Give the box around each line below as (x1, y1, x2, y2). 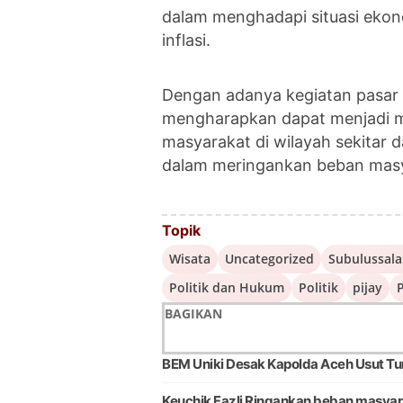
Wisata (169, 249, 210, 267)
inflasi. (162, 30, 210, 49)
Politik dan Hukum (169, 278, 284, 296)
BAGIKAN (165, 304, 222, 322)
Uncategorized (225, 249, 314, 267)
